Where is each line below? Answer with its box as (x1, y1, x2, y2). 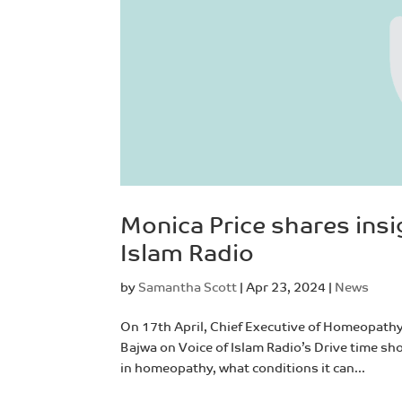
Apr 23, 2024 (246, 279, 327, 295)
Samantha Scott (138, 279, 238, 295)
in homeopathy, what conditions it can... (120, 360, 366, 376)
